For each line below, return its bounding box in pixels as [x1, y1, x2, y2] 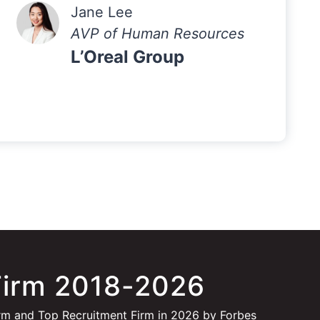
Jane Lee [70, 4, 133, 21]
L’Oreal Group [70, 46, 184, 67]
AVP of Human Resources [70, 25, 244, 42]
